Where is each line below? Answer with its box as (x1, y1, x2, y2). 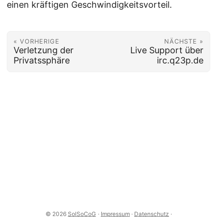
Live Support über (130, 45, 204, 55)
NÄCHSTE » (164, 37, 204, 45)
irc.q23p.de (157, 55, 204, 65)
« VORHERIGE (13, 37, 60, 45)
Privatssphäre (13, 55, 70, 65)
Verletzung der (13, 45, 74, 55)
